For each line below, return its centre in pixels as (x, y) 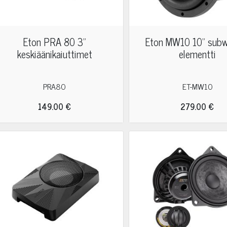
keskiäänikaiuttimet (54, 54)
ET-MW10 (197, 86)
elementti (198, 54)
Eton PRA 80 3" (55, 42)
